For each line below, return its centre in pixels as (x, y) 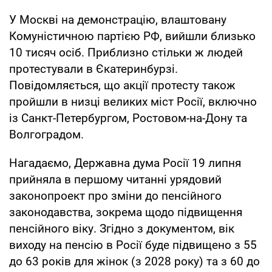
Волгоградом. (46, 134)
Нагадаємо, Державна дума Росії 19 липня (125, 163)
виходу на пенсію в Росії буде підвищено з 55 (133, 245)
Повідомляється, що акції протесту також (122, 85)
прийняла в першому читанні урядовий (115, 179)
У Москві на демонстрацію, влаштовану (118, 19)
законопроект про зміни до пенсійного (115, 195)
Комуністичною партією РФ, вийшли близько (132, 36)
